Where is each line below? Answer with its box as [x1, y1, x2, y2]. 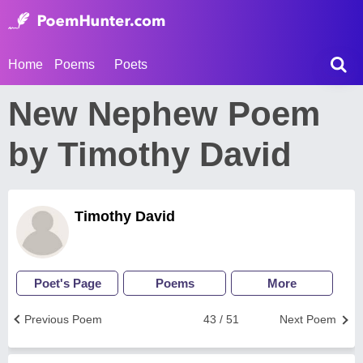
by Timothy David [8, 135, 292, 173]
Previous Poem [24, 313, 102, 326]
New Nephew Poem [8, 95, 320, 133]
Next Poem [280, 313, 336, 326]
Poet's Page [33, 276, 101, 290]
